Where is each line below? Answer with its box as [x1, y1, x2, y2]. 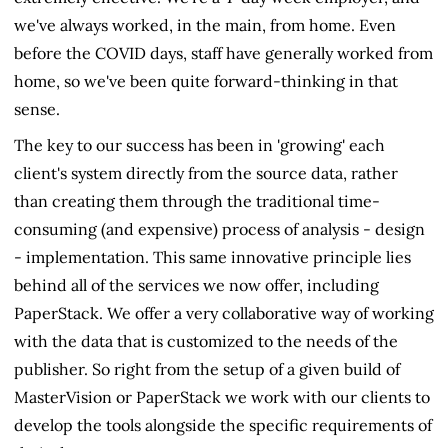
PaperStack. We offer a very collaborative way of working [14, 302, 434, 323]
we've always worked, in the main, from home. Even [14, 14, 396, 35]
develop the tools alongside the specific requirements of [14, 414, 432, 435]
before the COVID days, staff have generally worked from [14, 42, 433, 63]
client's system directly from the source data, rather [14, 162, 398, 183]
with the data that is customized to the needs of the [14, 330, 398, 351]
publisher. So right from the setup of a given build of [14, 358, 400, 379]
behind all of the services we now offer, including [14, 274, 379, 295]
